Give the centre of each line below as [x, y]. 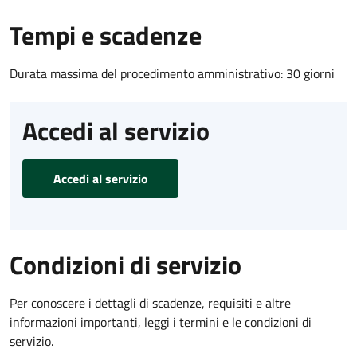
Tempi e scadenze [106, 35]
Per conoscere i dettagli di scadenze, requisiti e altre [150, 302]
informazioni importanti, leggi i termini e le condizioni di [161, 322]
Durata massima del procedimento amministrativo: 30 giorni [172, 73]
